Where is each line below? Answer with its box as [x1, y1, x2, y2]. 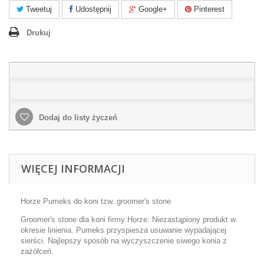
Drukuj [27, 28, 51, 37]
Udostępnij [73, 5, 111, 14]
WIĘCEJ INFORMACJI [21, 161, 125, 176]
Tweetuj [24, 5, 52, 14]
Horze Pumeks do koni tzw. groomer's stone [21, 197, 171, 206]
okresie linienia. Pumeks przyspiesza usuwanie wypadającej [21, 226, 226, 235]
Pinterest [192, 5, 225, 14]
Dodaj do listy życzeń [37, 113, 117, 122]
